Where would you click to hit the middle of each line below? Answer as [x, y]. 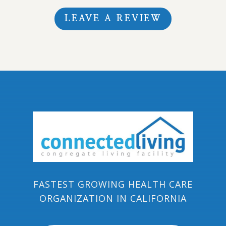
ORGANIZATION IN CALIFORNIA [113, 198]
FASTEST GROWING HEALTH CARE [113, 184]
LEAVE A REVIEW [113, 19]
